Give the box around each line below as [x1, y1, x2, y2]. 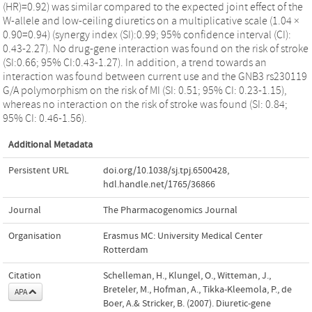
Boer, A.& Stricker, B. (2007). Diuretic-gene [103, 297, 271, 309]
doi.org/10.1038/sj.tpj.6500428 [103, 164, 227, 176]
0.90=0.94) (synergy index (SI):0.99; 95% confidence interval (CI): [3, 28, 291, 41]
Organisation [8, 230, 61, 242]
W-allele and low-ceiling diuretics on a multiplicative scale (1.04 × [3, 14, 299, 27]
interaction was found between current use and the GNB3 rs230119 [3, 70, 307, 83]
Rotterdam [103, 244, 148, 256]
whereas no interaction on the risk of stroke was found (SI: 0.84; [3, 97, 288, 111]
